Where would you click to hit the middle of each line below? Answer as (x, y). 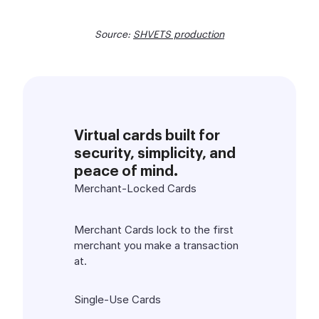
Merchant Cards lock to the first (154, 229)
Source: (114, 34)
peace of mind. (126, 171)
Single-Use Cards (117, 299)
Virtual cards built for (147, 136)
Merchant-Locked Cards (135, 188)
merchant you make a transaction (156, 245)
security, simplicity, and (155, 153)
